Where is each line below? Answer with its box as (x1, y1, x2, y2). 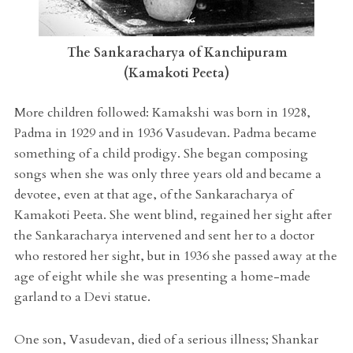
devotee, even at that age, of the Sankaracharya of (13, 186, 292, 204)
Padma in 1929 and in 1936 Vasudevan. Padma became (13, 124, 317, 143)
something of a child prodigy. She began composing (13, 145, 308, 163)
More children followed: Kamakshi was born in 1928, (13, 104, 310, 122)
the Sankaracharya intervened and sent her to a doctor (13, 227, 314, 245)
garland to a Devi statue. (13, 288, 150, 307)
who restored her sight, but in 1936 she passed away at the (13, 247, 337, 266)
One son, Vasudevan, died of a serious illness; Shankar (13, 331, 318, 349)
